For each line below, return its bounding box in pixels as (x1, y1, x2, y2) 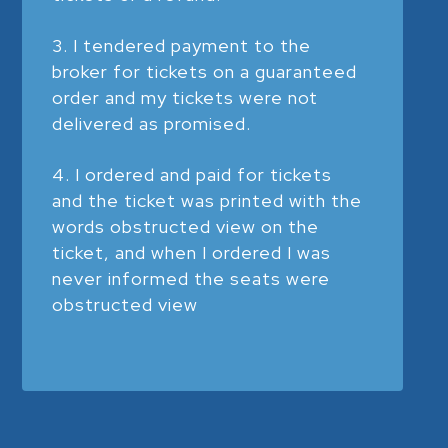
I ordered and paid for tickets (75, 162, 333, 186)
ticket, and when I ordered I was (52, 240, 332, 264)
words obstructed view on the (52, 214, 320, 238)
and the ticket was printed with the (52, 188, 363, 212)
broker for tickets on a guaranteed (52, 59, 358, 83)
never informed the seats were (52, 266, 331, 290)
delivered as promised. (52, 111, 252, 135)
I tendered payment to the (73, 33, 312, 57)
